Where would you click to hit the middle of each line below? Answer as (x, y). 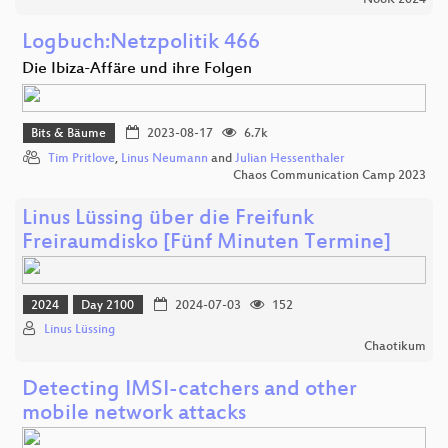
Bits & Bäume (69, 134)
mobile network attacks (134, 415)
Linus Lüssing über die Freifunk (168, 219)
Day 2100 (108, 306)
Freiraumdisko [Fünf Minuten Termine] (206, 243)
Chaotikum (395, 347)
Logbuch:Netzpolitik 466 (141, 44)
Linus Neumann (164, 158)
